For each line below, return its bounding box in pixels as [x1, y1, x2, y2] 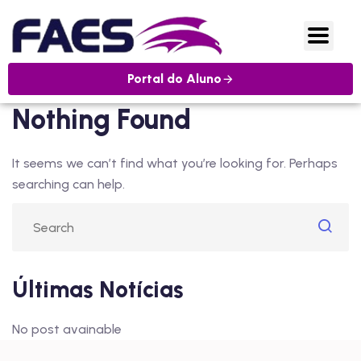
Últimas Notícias [12, 276, 184, 304]
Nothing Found [12, 103, 191, 137]
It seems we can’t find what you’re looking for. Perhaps [12, 156, 338, 172]
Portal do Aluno [127, 71, 222, 87]
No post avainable [12, 322, 122, 338]
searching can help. [12, 176, 125, 193]
